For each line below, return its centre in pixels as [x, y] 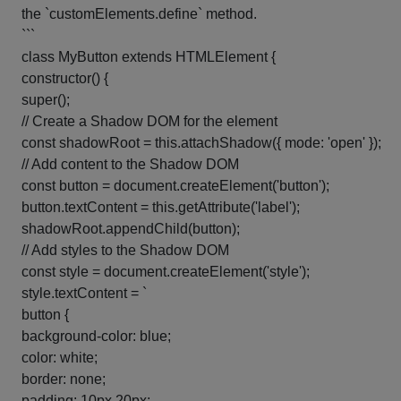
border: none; [64, 379]
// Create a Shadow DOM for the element [149, 121]
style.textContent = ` [84, 293]
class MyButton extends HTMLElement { [149, 57]
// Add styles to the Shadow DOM [125, 250]
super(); [46, 100]
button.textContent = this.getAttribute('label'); [161, 207]
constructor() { [65, 78]
